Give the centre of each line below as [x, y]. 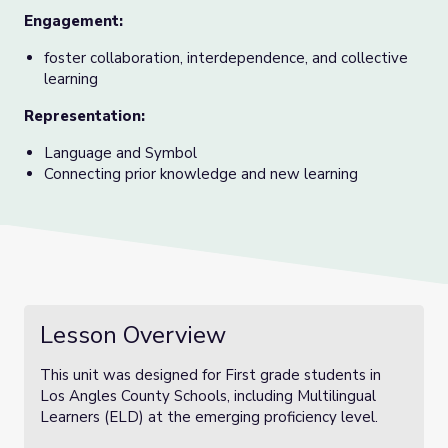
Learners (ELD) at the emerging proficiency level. [213, 417]
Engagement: [73, 21]
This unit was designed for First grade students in [210, 375]
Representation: [84, 116]
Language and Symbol [120, 153]
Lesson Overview [133, 335]
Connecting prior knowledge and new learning [203, 174]
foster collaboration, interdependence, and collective [226, 58]
